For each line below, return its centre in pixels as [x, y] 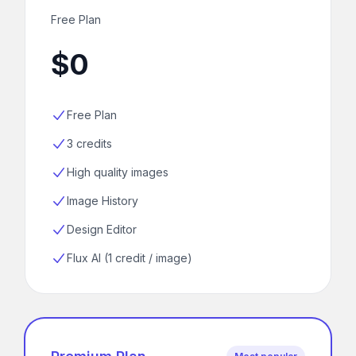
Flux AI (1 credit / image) [130, 257]
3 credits [89, 143]
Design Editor [102, 229]
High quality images [118, 172]
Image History [103, 200]
